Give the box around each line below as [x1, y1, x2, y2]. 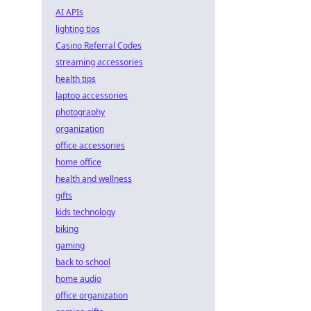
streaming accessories [56, 56, 143, 68]
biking [56, 223, 78, 235]
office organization [56, 289, 128, 301]
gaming [56, 239, 85, 251]
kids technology [56, 206, 115, 218]
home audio [56, 273, 101, 285]
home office [56, 156, 101, 168]
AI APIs [56, 6, 83, 18]
